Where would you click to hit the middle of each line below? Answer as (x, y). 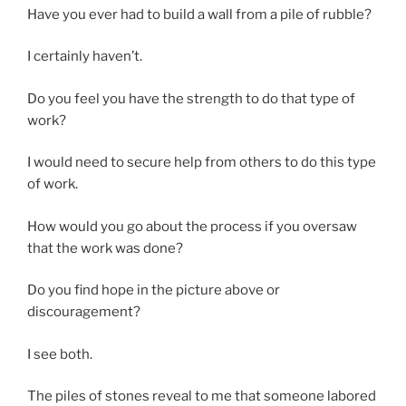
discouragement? (84, 312)
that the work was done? (105, 248)
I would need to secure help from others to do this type (202, 162)
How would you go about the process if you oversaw (192, 226)
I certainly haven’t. (85, 56)
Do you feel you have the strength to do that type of (191, 98)
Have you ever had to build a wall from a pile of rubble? (199, 14)
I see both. (60, 354)
